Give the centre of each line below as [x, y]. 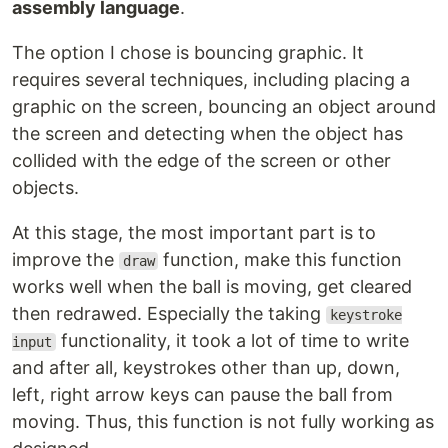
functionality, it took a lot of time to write [232, 340]
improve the [65, 259]
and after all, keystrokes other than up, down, [206, 367]
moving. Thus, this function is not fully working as [223, 421]
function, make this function [280, 259]
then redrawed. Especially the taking [169, 313]
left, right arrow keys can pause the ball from [202, 394]
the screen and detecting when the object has [207, 133]
